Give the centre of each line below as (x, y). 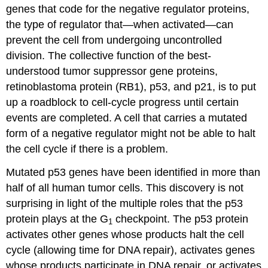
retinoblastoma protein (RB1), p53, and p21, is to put (131, 87)
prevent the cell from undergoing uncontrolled (114, 40)
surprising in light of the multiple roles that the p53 (125, 204)
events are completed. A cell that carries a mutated (127, 118)
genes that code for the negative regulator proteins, (128, 9)
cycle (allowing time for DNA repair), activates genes (131, 250)
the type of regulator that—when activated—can (120, 25)
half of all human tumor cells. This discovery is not (125, 188)
